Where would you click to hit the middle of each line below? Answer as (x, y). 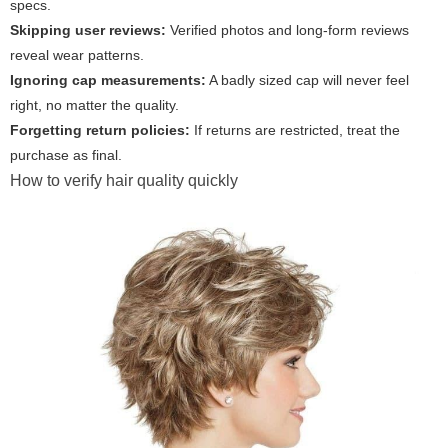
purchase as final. (66, 155)
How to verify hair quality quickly (124, 181)
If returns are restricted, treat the (295, 130)
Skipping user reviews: (88, 30)
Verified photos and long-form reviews (287, 30)
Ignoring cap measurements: (108, 80)
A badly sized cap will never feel (307, 80)
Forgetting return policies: (100, 130)
